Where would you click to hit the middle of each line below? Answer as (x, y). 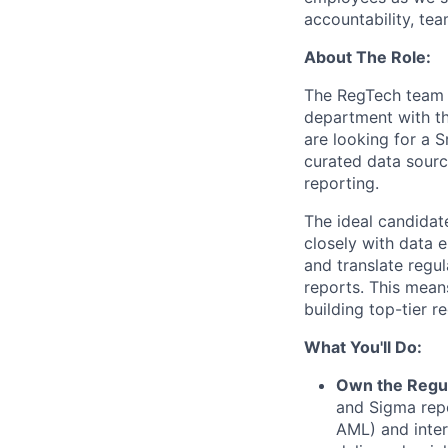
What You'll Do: (363, 347)
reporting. (341, 183)
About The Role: (367, 57)
